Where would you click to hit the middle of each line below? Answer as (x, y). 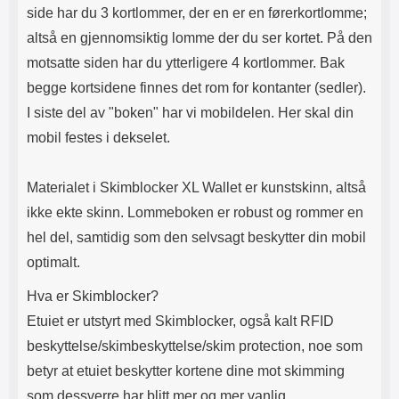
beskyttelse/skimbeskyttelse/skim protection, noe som (195, 346)
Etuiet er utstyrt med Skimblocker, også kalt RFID (180, 321)
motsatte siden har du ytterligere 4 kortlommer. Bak (186, 63)
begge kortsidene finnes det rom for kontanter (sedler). (198, 88)
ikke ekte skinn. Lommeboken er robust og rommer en (195, 212)
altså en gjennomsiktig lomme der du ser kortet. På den (199, 38)
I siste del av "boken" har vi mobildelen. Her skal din (190, 113)
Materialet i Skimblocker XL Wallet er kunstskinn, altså (196, 187)
